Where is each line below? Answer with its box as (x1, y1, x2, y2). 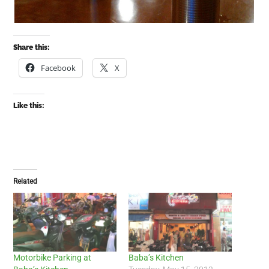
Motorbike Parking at (13, 252, 92, 262)
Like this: (13, 101, 45, 110)
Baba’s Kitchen (128, 252, 184, 262)
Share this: (13, 43, 50, 52)
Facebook (41, 62, 76, 73)
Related (13, 177, 38, 186)
